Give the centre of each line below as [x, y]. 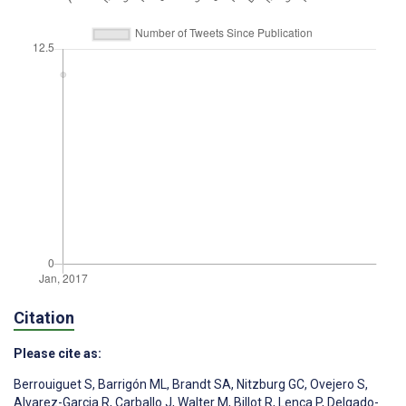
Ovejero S [336, 384]
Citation [44, 318]
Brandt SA [200, 384]
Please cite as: [58, 353]
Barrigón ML [131, 384]
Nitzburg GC [269, 384]
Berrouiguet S [53, 384]
